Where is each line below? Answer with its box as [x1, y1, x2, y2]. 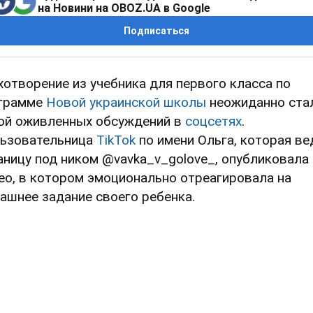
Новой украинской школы [46, 94, 206, 110]
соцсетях [185, 112, 242, 129]
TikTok [96, 131, 136, 148]
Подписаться [124, 24, 189, 36]
